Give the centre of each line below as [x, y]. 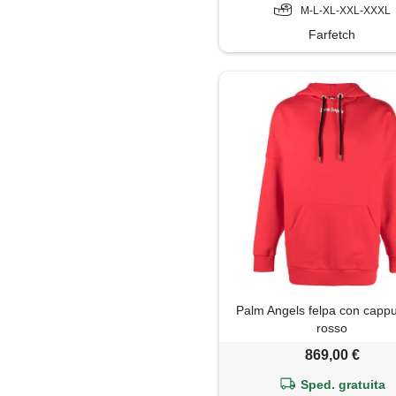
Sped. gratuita [343, 384]
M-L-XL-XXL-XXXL [345, 10]
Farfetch [332, 34]
